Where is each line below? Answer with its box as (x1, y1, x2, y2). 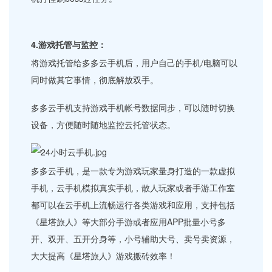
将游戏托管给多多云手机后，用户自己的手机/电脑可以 (31, 56, 238, 69)
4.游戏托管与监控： (31, 38, 107, 50)
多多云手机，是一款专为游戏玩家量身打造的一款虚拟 (31, 164, 236, 177)
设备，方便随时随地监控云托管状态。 (31, 118, 176, 131)
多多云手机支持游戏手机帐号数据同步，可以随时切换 (31, 101, 236, 114)
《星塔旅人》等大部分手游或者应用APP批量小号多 (31, 215, 226, 228)
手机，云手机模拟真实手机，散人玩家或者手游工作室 (31, 181, 236, 194)
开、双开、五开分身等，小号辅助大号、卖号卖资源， (31, 232, 236, 245)
